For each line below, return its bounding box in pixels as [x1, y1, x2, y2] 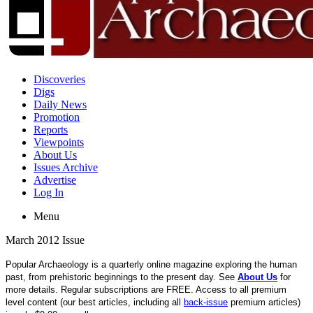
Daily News [34, 99, 87, 110]
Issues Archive [34, 161, 98, 173]
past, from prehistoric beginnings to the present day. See [6, 272, 238, 282]
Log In [34, 187, 64, 198]
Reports [34, 124, 68, 136]
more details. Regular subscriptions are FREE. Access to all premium [6, 284, 286, 295]
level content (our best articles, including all [6, 297, 184, 307]
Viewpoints [34, 136, 84, 148]
